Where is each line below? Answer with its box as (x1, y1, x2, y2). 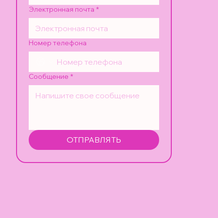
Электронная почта (29, 5, 95, 14)
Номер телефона (29, 38, 87, 48)
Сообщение (29, 72, 69, 81)
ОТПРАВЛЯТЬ (67, 135, 122, 145)
